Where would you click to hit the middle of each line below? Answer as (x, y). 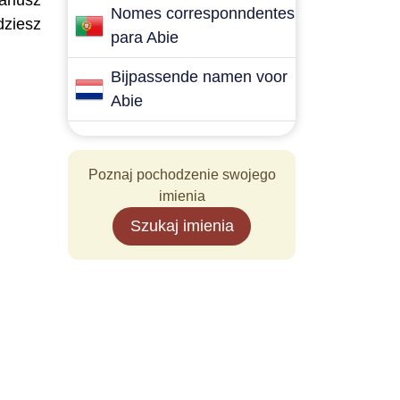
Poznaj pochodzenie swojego (182, 175)
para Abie (145, 37)
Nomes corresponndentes (203, 13)
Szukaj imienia (182, 226)
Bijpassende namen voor (199, 77)
